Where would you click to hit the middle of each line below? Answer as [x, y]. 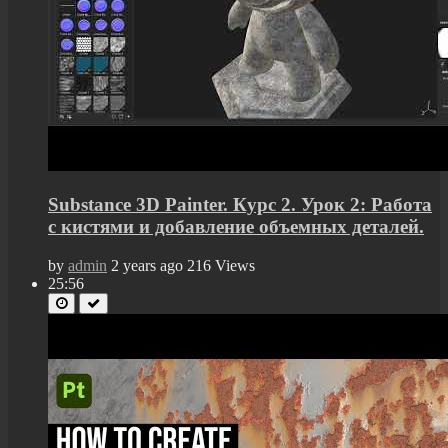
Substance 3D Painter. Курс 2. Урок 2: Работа [240, 205]
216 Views [221, 265]
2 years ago [147, 265]
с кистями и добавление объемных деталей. [236, 227]
